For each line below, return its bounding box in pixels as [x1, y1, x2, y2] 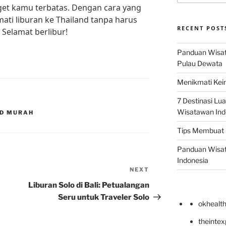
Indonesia [177, 156, 208, 165]
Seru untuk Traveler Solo [58, 193, 150, 202]
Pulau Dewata [177, 59, 222, 68]
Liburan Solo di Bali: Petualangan [28, 181, 150, 190]
